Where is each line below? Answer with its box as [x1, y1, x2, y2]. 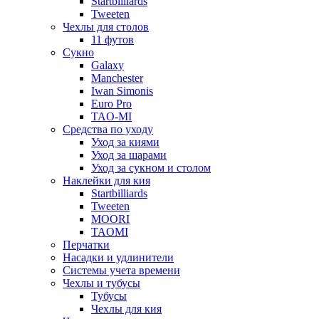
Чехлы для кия [91, 303, 162, 315]
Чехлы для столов [63, 21, 149, 33]
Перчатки [63, 239, 110, 251]
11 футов [91, 33, 134, 46]
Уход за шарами [91, 149, 167, 162]
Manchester [91, 72, 143, 85]
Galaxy [91, 59, 124, 72]
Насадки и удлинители [63, 251, 174, 264]
